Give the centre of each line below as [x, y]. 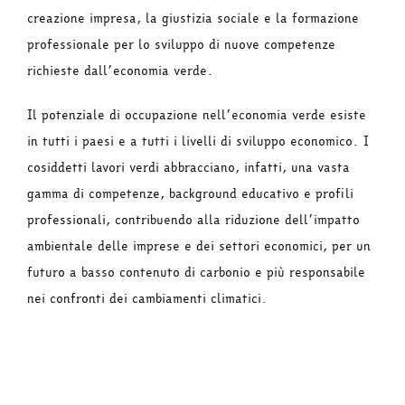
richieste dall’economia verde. [120, 71]
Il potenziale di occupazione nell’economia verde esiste [197, 116]
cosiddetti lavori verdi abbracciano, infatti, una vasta [188, 168]
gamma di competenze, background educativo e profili [190, 194]
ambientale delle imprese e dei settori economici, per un [199, 247]
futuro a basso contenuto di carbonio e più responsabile [196, 273]
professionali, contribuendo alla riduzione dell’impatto [193, 221]
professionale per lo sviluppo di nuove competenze [181, 45]
